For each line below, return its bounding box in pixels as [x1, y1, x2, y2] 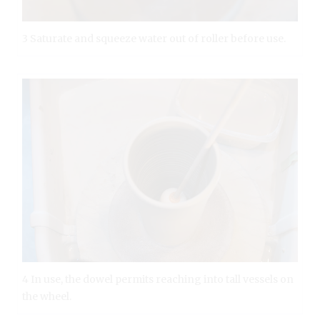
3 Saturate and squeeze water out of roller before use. [22, 32, 286, 46]
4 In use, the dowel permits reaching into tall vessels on [22, 272, 294, 286]
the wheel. [22, 289, 71, 303]
